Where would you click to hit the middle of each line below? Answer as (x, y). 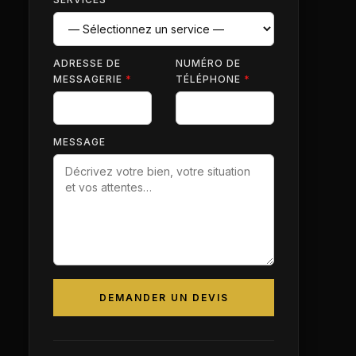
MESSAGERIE (89, 79)
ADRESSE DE (87, 63)
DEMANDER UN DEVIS (164, 298)
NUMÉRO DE (208, 63)
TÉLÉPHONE (210, 79)
